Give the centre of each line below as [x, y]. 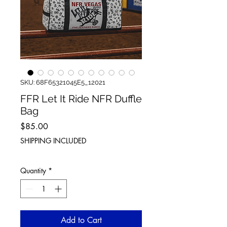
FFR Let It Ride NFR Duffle [81, 99]
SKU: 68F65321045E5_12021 [63, 83]
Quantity [33, 171]
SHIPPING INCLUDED [53, 141]
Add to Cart [81, 220]
